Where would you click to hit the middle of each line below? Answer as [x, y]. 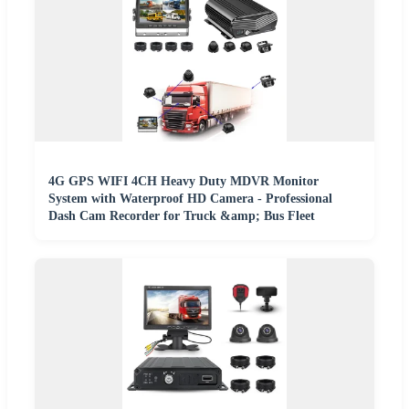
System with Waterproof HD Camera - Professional [190, 198]
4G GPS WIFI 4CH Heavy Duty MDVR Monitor [184, 181]
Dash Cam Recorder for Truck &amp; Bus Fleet [182, 215]
